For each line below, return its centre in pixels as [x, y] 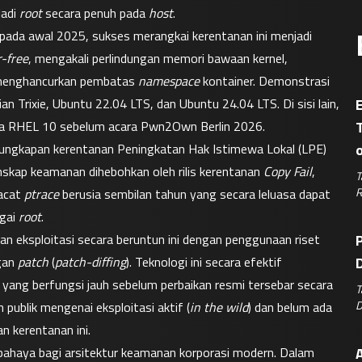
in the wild [219, 307]
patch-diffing [90, 262]
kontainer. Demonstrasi [265, 81]
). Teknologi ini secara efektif [204, 262]
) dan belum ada [290, 307]
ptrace [42, 194]
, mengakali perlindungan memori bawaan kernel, [158, 58]
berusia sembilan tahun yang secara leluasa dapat [195, 194]
